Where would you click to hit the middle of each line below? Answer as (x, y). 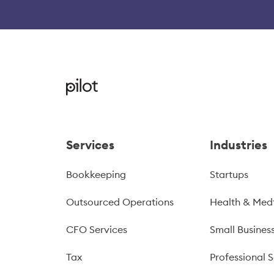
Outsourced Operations (120, 202)
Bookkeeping (96, 174)
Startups (229, 174)
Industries (239, 145)
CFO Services (97, 229)
